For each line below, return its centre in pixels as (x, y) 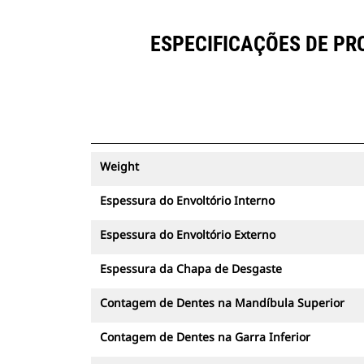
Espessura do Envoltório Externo (188, 234)
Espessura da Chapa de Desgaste (191, 269)
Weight (119, 166)
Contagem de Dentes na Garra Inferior (205, 337)
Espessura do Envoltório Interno (187, 200)
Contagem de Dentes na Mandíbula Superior (222, 303)
